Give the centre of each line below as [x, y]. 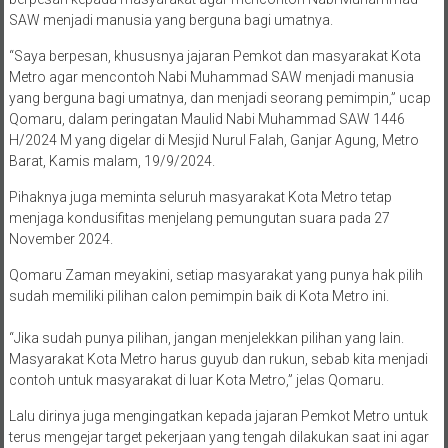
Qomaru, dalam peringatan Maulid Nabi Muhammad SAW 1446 [206, 119]
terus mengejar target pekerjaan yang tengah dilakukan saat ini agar [218, 437]
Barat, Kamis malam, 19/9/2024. [111, 161]
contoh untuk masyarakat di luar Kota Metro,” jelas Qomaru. [196, 380]
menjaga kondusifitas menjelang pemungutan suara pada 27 [199, 218]
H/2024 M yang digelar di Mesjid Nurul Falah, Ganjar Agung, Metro [213, 140]
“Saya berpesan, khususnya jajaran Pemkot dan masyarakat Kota [214, 56]
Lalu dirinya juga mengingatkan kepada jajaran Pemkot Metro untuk [218, 416]
